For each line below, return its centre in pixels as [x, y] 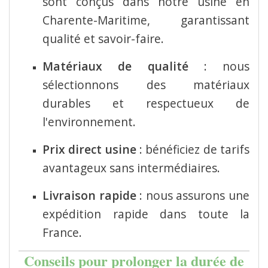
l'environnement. [89, 121]
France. [62, 232]
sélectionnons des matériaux [146, 84]
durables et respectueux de [146, 103]
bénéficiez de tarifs [198, 149]
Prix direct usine [89, 149]
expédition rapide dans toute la [146, 214]
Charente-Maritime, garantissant [146, 20]
